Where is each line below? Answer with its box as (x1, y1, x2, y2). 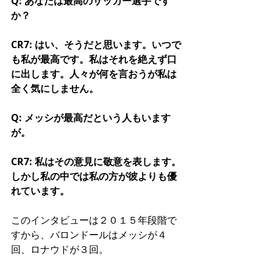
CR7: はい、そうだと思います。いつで (11, 37, 181, 51)
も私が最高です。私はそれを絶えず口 (11, 52, 177, 66)
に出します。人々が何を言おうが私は (11, 66, 177, 80)
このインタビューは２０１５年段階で (11, 213, 177, 227)
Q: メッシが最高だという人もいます (11, 110, 171, 124)
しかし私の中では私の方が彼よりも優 (11, 169, 177, 183)
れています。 (11, 183, 69, 197)
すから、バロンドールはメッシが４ (11, 227, 167, 241)
